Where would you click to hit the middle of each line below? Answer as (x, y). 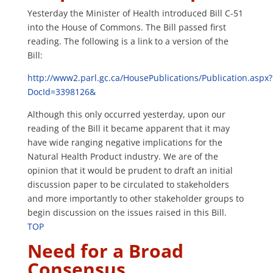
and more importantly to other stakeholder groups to (135, 199)
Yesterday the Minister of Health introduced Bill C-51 (135, 13)
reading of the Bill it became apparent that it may (128, 129)
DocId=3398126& (61, 92)
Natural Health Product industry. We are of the (122, 157)
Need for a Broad (105, 251)
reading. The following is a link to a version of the (128, 41)
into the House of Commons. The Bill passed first (126, 27)
